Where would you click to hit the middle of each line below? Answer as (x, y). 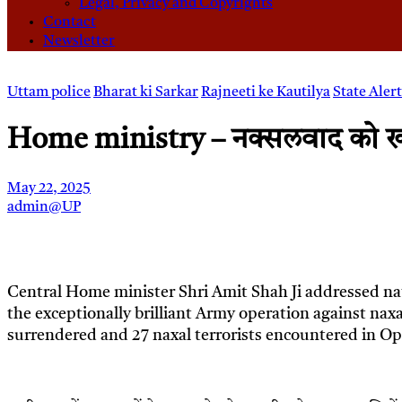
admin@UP (44, 208)
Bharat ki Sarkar (146, 93)
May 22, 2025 (49, 189)
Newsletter (79, 42)
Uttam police (49, 93)
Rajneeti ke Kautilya (266, 93)
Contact (70, 23)
